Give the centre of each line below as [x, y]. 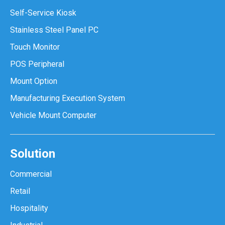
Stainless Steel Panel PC [54, 30]
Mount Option [34, 81]
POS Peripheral [37, 64]
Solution [33, 154]
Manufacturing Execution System [68, 98]
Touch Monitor [35, 47]
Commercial [31, 174]
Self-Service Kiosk [43, 13]
